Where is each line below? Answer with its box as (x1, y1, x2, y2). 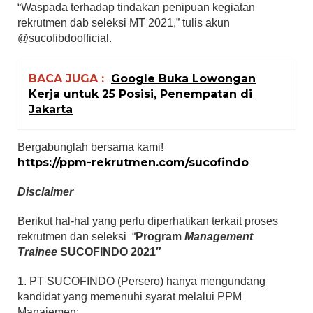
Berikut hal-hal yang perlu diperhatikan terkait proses (17, 215, 278, 228)
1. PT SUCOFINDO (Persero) (17, 275, 163, 288)
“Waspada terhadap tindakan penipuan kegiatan (17, 1, 255, 14)
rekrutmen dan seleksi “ (17, 231, 136, 243)
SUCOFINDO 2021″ (57, 246, 164, 259)
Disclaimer (17, 186, 73, 198)
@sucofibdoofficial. (17, 32, 112, 45)
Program (136, 231, 184, 243)
